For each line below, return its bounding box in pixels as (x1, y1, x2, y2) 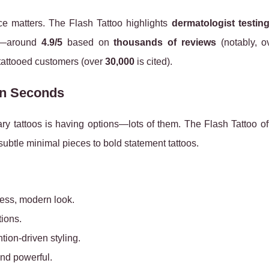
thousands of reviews (113, 37, 216, 47)
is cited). (134, 56, 172, 67)
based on (62, 37, 114, 47)
